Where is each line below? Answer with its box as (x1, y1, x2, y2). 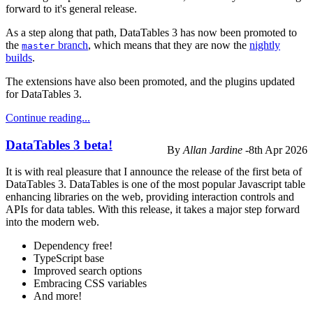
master (22, 40, 55, 51)
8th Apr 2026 (249, 143, 307, 156)
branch (55, 38, 88, 51)
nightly (249, 38, 280, 51)
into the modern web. (6, 216, 99, 228)
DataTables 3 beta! (6, 137, 112, 152)
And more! (34, 290, 82, 303)
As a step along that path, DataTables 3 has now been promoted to (6, 26, 297, 38)
